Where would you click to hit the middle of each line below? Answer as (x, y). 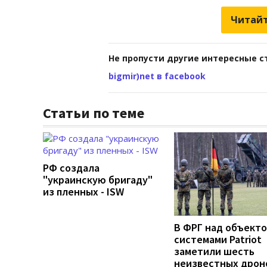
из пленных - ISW (83, 191)
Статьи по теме (94, 113)
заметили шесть (214, 251)
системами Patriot (218, 239)
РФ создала (71, 167)
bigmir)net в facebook (157, 76)
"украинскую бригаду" (98, 179)
